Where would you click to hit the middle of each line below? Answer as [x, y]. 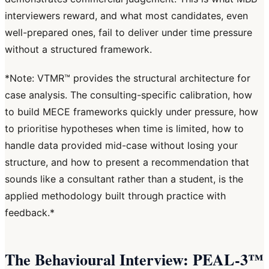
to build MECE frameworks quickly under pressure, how [131, 112]
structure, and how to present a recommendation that [127, 162]
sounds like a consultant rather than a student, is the [124, 179]
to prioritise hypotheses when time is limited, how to [124, 129]
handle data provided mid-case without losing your [121, 146]
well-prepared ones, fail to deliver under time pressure [128, 33]
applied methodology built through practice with [115, 196]
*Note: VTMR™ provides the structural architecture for [128, 78]
